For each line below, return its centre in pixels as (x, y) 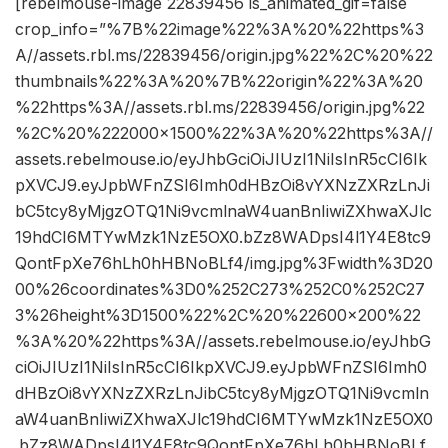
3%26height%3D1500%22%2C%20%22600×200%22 (218, 315)
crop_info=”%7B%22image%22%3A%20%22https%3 (219, 29)
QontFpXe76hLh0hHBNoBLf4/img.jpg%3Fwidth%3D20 (224, 263)
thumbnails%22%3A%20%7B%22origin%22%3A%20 (219, 81)
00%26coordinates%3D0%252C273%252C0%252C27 (220, 289)
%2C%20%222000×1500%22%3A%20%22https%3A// (224, 133)
